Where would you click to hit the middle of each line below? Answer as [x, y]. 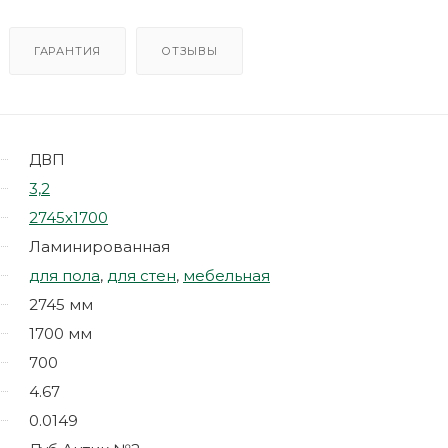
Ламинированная [99, 246]
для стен [141, 275]
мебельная [226, 275]
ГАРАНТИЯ [67, 50]
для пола [64, 275]
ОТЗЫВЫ [189, 50]
